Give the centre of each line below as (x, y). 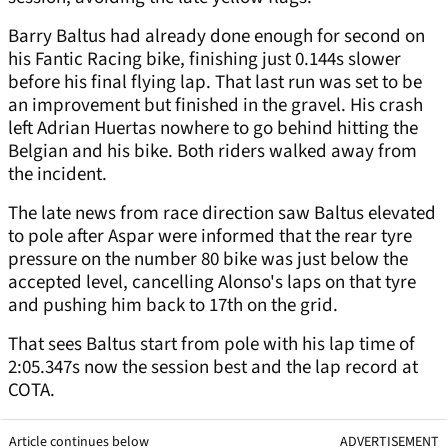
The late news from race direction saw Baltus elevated (222, 214)
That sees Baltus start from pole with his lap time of (211, 345)
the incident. (57, 175)
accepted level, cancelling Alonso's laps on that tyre (212, 283)
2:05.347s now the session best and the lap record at (213, 368)
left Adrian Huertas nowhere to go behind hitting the (213, 129)
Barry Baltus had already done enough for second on (216, 37)
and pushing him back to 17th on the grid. (173, 306)
